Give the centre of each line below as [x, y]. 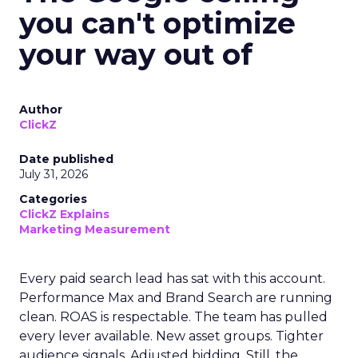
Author [41, 109]
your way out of [136, 54]
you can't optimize [157, 23]
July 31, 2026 [54, 174]
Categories [53, 199]
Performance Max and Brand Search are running [176, 298]
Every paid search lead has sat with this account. [172, 278]
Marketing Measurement [95, 229]
